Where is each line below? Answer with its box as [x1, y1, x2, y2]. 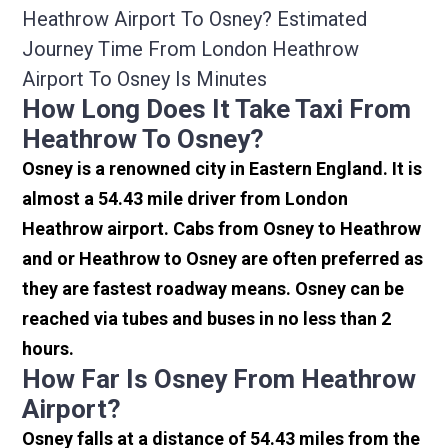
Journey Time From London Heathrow [22, 37, 360, 62]
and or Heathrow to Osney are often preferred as [22, 248, 424, 270]
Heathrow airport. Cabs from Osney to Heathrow [22, 218, 422, 240]
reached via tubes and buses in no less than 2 [22, 308, 392, 330]
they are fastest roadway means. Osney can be [22, 278, 405, 300]
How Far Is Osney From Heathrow [22, 364, 417, 395]
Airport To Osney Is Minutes [22, 67, 268, 92]
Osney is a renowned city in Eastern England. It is [22, 158, 423, 180]
